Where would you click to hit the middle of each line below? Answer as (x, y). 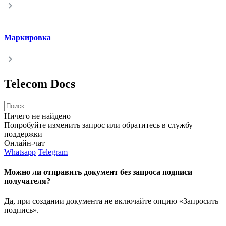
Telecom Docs (40, 84)
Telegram (53, 152)
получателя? (27, 181)
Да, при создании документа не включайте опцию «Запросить (111, 201)
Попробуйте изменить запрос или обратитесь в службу (98, 125)
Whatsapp (20, 152)
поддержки (23, 134)
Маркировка (27, 38)
